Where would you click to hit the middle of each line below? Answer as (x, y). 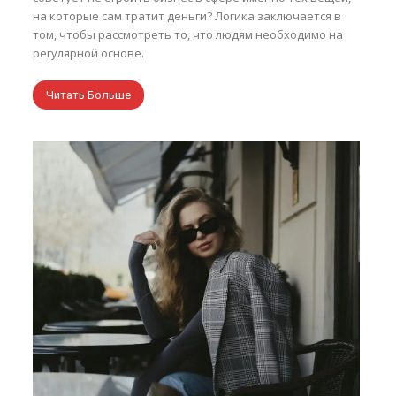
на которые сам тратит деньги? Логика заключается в (187, 15)
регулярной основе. (89, 53)
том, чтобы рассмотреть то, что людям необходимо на (188, 34)
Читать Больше (89, 95)
